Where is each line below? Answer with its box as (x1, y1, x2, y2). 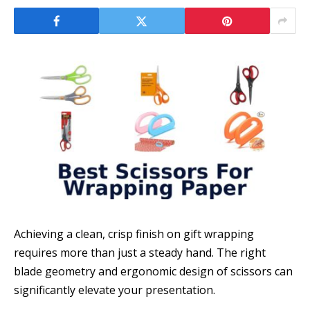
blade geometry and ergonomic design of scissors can (14, 264, 293, 280)
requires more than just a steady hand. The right (14, 245, 266, 261)
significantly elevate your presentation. (14, 282, 215, 298)
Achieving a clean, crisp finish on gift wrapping (14, 226, 254, 242)
